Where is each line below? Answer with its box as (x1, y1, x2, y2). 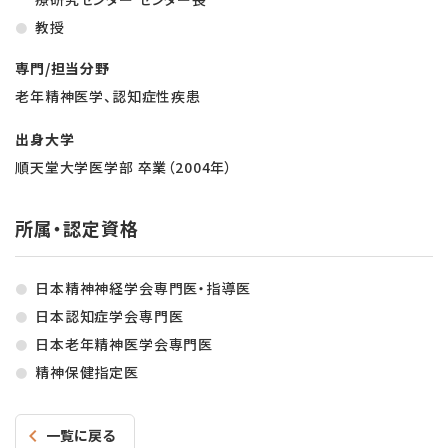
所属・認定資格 (15, 215, 140, 241)
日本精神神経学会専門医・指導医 (35, 278, 251, 298)
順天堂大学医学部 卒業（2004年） (15, 157, 234, 177)
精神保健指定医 (35, 362, 139, 382)
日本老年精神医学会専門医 (35, 334, 228, 354)
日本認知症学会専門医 (35, 306, 184, 326)
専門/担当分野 (15, 58, 110, 78)
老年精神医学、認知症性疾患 (15, 86, 201, 106)
